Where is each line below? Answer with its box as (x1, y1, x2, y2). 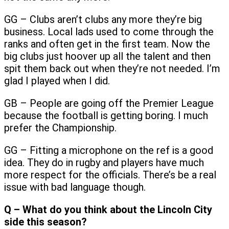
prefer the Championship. (4, 121, 117, 134)
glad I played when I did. (4, 74, 110, 87)
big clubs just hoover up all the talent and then (4, 50, 211, 62)
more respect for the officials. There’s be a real (4, 168, 216, 181)
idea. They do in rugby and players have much (4, 156, 204, 169)
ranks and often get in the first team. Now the (4, 37, 210, 50)
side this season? (4, 215, 87, 228)
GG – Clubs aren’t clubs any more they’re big (4, 13, 202, 26)
